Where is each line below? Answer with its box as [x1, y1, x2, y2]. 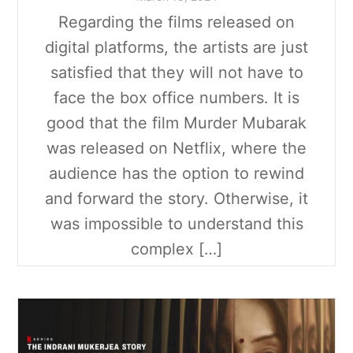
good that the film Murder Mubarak [46, 113, 307, 133]
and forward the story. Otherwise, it [45, 189, 308, 209]
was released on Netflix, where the [46, 139, 307, 158]
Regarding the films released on [58, 13, 295, 32]
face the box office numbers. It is [54, 88, 299, 108]
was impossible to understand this [50, 214, 303, 234]
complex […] [131, 240, 222, 259]
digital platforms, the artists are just [45, 38, 308, 58]
